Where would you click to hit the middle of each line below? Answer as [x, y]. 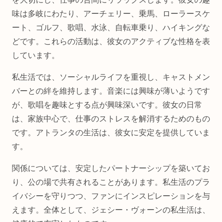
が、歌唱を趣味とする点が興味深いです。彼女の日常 [107, 105]
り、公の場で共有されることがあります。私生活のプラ [111, 182]
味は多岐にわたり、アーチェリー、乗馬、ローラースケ [111, 13]
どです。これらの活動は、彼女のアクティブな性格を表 [111, 41]
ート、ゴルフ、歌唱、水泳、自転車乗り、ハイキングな [111, 27]
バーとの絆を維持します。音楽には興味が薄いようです [111, 91]
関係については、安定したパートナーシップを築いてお [111, 168]
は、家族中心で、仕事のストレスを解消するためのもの [111, 118]
